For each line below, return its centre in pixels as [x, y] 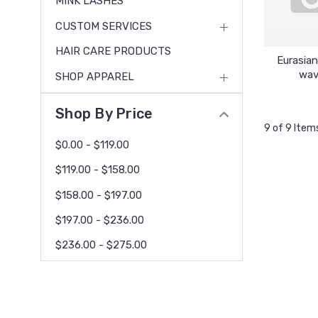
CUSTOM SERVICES [104, 26]
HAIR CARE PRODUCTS [113, 51]
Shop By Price [104, 113]
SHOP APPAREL [95, 76]
